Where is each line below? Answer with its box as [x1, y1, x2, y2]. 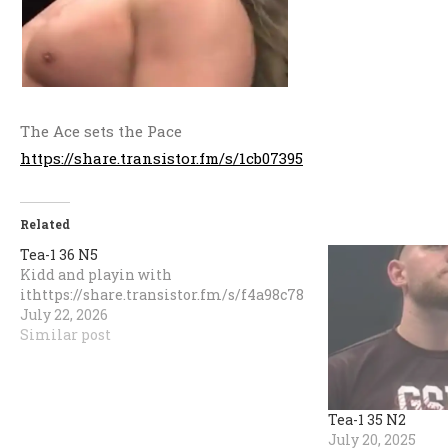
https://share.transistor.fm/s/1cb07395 [20, 148, 303, 169]
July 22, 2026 [20, 305, 108, 325]
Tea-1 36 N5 [20, 245, 98, 265]
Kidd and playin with [20, 265, 172, 285]
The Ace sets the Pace [20, 121, 182, 142]
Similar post [20, 325, 111, 345]
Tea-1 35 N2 [327, 409, 406, 429]
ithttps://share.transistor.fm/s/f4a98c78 [20, 285, 304, 305]
